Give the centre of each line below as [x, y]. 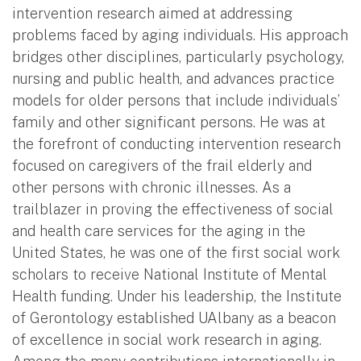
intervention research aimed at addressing [152, 13]
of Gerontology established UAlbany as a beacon [174, 317]
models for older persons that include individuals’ [176, 100]
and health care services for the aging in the [159, 230]
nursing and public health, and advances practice [173, 78]
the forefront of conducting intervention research [176, 143]
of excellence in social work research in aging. [167, 339]
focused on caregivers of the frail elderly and [162, 165]
